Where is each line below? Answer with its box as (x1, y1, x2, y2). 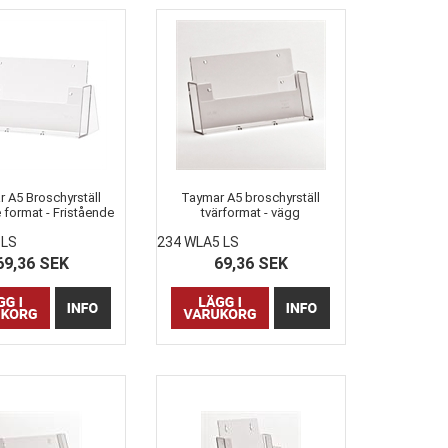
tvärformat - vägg (201, 205, 301, 221)
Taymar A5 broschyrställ (181, 190, 321, 206)
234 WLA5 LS (157, 234, 240, 251)
